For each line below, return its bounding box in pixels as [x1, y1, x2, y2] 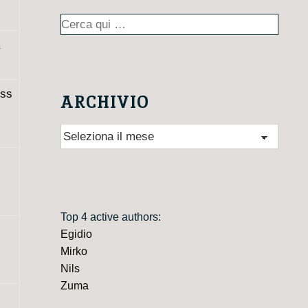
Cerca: [59, 16, 92, 28]
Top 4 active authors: [60, 210, 164, 223]
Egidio [60, 228, 92, 240]
